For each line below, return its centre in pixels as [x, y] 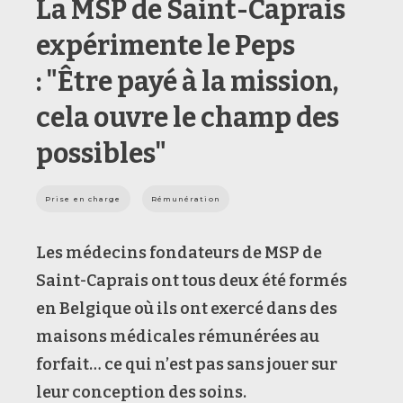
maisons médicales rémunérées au [178, 336]
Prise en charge [83, 198]
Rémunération [185, 198]
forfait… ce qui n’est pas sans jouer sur [187, 364]
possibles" [101, 153]
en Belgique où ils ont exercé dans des [187, 308]
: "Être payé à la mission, [187, 81]
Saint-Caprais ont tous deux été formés [192, 280]
